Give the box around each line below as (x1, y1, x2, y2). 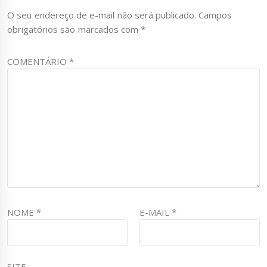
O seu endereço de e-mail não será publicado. (7, 9, 197, 21)
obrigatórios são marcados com (7, 23, 141, 36)
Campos (198, 9, 232, 21)
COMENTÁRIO (7, 55, 70, 68)
